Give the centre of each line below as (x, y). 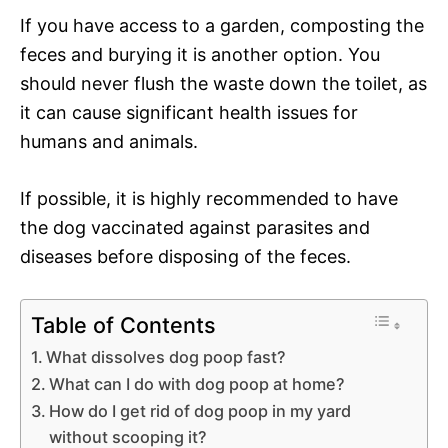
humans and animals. (109, 141)
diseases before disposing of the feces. (185, 256)
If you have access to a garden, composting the (222, 25)
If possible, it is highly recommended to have (209, 198)
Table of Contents (123, 324)
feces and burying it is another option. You (200, 54)
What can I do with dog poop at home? (197, 383)
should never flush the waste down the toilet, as (223, 83)
